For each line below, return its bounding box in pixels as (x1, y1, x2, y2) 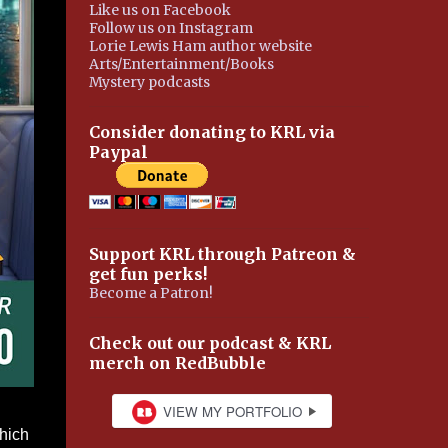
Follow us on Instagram (88, 19, 253, 37)
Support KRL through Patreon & (88, 244, 356, 264)
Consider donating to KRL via (88, 122, 335, 142)
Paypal (88, 142, 148, 162)
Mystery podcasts (88, 73, 210, 91)
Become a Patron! (88, 284, 213, 302)
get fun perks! (88, 264, 207, 284)
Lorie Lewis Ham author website (88, 37, 312, 55)
